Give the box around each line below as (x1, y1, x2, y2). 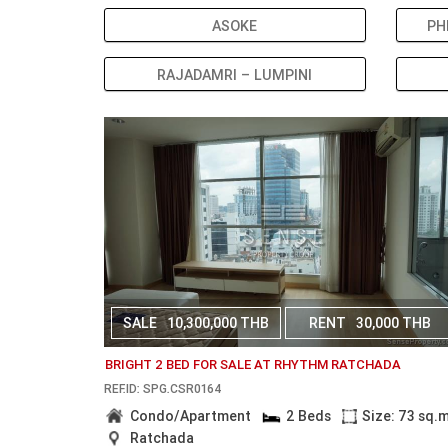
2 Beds (285, 407, 331, 425)
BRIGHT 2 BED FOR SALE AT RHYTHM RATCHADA (105, 356, 402, 374)
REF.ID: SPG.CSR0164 (104, 381, 222, 396)
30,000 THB (356, 314, 432, 332)
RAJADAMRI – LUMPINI (157, 66, 313, 84)
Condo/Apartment (130, 407, 252, 425)
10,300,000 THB (167, 314, 270, 332)
